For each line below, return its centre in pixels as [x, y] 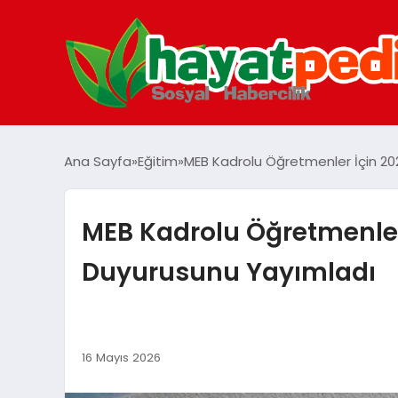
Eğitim [158, 161]
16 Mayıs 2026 [121, 357]
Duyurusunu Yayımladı [228, 272]
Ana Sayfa [98, 161]
